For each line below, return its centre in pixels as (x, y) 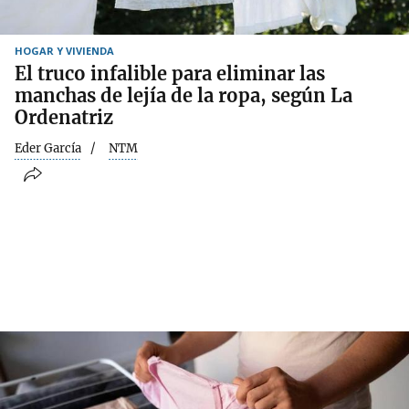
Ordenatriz (64, 117)
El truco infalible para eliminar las (170, 73)
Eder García (48, 148)
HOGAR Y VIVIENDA (64, 50)
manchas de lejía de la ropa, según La (184, 95)
